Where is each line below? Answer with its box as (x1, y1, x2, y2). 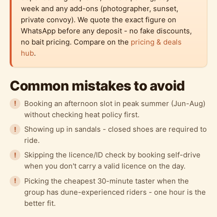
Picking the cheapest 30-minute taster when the (24, 176, 189, 186)
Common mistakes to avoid (10, 77, 185, 94)
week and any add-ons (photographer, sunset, (21, 4, 179, 13)
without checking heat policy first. (24, 110, 139, 119)
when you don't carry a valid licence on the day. (24, 162, 186, 171)
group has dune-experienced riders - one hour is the (24, 187, 206, 197)
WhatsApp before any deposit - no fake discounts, (21, 26, 192, 35)
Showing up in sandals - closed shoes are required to (24, 125, 207, 134)
